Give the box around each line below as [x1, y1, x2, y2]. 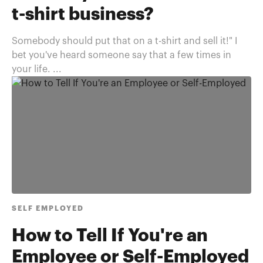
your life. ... [12, 65, 62, 74]
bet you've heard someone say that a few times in [12, 50, 231, 60]
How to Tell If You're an [12, 227, 208, 245]
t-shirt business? [12, 6, 154, 23]
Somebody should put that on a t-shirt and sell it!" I [12, 36, 237, 46]
